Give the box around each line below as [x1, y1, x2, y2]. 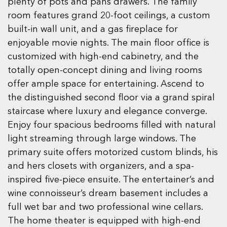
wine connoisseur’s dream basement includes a [8, 189, 208, 199]
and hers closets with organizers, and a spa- [8, 162, 194, 171]
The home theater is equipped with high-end [8, 216, 201, 226]
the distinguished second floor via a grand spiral [8, 93, 215, 103]
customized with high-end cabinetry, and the [8, 52, 199, 62]
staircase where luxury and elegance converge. [8, 107, 207, 117]
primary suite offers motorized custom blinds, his [8, 148, 218, 158]
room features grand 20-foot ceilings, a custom [8, 11, 210, 21]
